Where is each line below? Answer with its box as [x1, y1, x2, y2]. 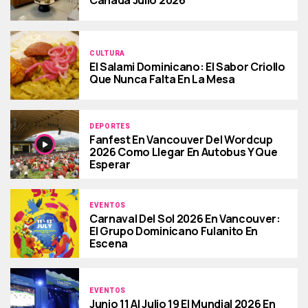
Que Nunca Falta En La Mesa [89, 71, 235, 87]
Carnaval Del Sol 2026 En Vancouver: [89, 210, 280, 226]
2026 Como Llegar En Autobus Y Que [89, 144, 278, 159]
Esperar [89, 156, 131, 172]
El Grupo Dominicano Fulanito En [89, 223, 258, 239]
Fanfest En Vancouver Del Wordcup [89, 131, 273, 147]
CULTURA [89, 49, 125, 57]
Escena [89, 235, 129, 251]
